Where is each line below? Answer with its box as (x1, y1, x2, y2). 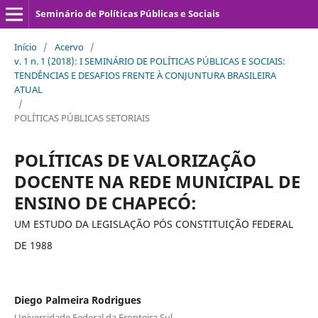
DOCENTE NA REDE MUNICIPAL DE (13, 169, 300, 193)
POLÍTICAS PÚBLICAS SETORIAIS (13, 111, 150, 124)
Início (13, 40, 37, 53)
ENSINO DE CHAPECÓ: (13, 190, 197, 214)
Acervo (54, 40, 84, 53)
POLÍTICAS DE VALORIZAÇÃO (13, 148, 256, 172)
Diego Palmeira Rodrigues (13, 292, 141, 307)
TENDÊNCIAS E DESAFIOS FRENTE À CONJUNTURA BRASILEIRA (13, 68, 276, 82)
